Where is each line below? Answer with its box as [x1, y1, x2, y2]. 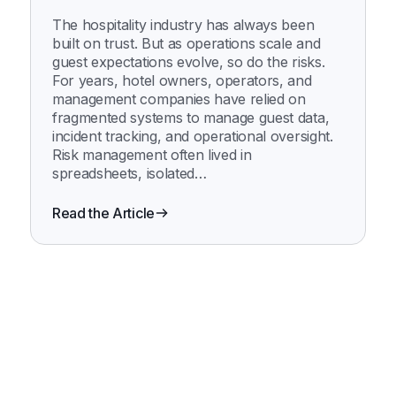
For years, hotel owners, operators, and [52, 71, 312, 89]
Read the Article [52, 203, 155, 222]
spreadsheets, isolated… [52, 164, 207, 182]
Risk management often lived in [52, 145, 252, 164]
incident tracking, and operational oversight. [52, 126, 333, 145]
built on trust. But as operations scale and [52, 34, 321, 52]
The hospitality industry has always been [52, 15, 315, 34]
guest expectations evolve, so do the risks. [52, 52, 325, 71]
